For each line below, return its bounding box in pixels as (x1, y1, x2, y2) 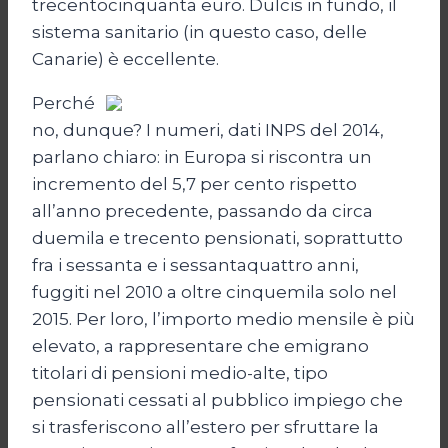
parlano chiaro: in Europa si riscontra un (32, 147, 372, 168)
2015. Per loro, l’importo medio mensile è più (32, 309, 415, 330)
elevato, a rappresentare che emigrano (32, 336, 369, 357)
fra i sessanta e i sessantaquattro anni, (32, 255, 359, 276)
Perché (32, 93, 95, 114)
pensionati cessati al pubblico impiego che (32, 390, 403, 411)
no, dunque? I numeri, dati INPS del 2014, (32, 120, 384, 141)
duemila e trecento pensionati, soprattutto (32, 228, 403, 249)
